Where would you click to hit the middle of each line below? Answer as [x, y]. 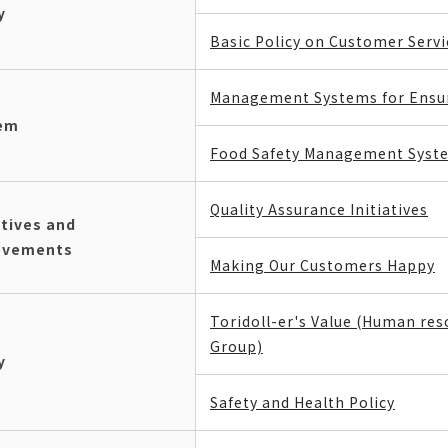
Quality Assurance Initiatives [319, 209]
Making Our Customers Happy [322, 265]
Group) [236, 346]
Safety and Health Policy [302, 402]
